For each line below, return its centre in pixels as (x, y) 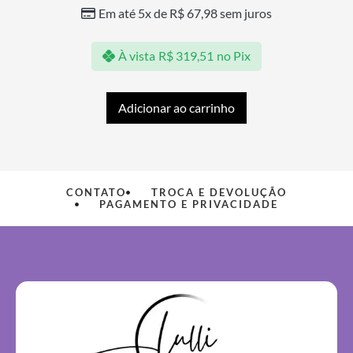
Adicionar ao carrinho (176, 108)
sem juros (245, 13)
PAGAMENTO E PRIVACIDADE (189, 204)
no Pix (234, 56)
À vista (137, 56)
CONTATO (97, 193)
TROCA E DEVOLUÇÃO (219, 193)
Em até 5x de (134, 13)
